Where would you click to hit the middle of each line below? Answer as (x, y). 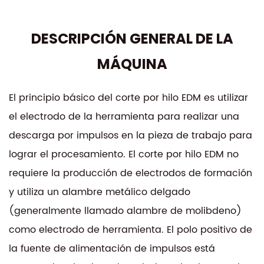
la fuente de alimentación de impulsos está (112, 248)
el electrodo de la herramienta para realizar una (124, 116)
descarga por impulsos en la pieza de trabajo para (131, 135)
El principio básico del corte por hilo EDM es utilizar (128, 98)
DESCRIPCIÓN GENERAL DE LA (132, 38)
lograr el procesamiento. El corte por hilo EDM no (124, 154)
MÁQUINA (132, 64)
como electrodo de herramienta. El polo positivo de (131, 230)
